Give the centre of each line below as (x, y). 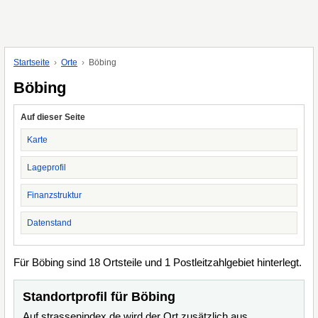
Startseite (32, 62)
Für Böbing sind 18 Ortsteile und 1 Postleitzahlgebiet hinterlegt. (158, 262)
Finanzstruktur (54, 195)
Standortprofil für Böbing (99, 297)
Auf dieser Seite (53, 117)
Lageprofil (46, 168)
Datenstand (49, 223)
